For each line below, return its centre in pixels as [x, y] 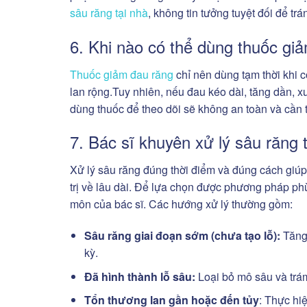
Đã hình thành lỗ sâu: [139, 276]
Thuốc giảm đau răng [122, 74]
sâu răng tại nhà [109, 12]
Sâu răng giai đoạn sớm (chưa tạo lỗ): [183, 236]
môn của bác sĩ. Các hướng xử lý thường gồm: [181, 204]
